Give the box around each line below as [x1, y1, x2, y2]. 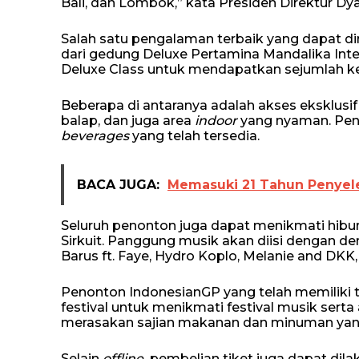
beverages [61, 128, 129, 143]
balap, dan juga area [61, 113, 195, 128]
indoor [195, 113, 240, 128]
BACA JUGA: [77, 177, 159, 192]
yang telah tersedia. [129, 128, 260, 143]
